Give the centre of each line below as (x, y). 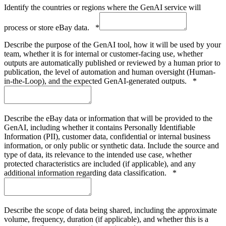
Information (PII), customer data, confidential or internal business (107, 136)
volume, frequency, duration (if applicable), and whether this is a (106, 219)
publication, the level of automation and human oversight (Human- (110, 72)
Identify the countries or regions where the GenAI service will (102, 7)
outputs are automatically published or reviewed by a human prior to (112, 63)
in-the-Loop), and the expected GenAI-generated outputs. (98, 81)
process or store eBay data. (50, 27)
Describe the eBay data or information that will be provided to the (108, 118)
